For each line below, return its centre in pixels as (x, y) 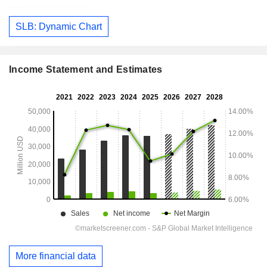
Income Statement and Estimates (86, 70)
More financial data (56, 256)
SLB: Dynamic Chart (59, 26)
